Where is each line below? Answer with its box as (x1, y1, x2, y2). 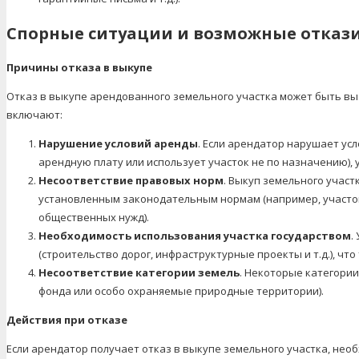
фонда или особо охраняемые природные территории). (38, 283, 324, 298)
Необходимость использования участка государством (38, 228, 351, 243)
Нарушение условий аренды (38, 135, 198, 151)
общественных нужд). (38, 209, 149, 224)
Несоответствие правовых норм (38, 172, 224, 188)
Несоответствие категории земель (38, 264, 240, 280)
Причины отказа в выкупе (6, 59, 152, 75)
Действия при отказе (6, 312, 127, 327)
